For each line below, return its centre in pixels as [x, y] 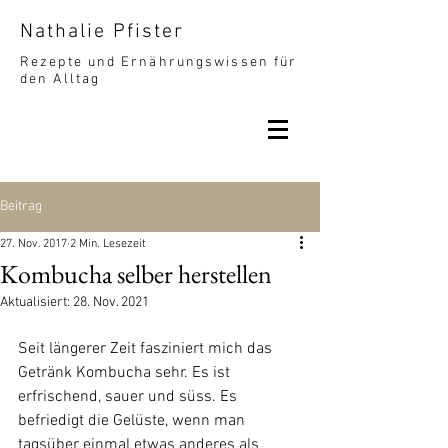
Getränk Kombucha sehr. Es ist [126, 373]
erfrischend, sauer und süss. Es [129, 397]
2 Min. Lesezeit [108, 244]
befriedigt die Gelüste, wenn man [133, 421]
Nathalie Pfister [102, 32]
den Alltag [60, 79]
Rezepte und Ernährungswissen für [159, 62]
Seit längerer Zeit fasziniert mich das [147, 349]
